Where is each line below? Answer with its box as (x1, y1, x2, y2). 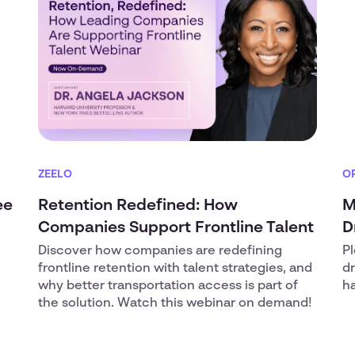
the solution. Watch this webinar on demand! (38, 297, 312, 310)
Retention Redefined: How (38, 198, 238, 214)
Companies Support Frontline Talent (38, 220, 314, 236)
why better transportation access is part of (38, 280, 298, 292)
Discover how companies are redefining (38, 245, 282, 258)
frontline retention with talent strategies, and (38, 262, 312, 275)
